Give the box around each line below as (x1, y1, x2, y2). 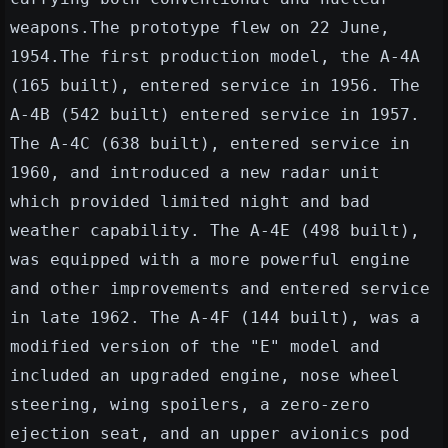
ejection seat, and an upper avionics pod (10, 424, 410, 444)
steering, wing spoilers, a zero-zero (10, 395, 370, 415)
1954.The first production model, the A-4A (10, 47, 420, 67)
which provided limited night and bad (10, 192, 370, 212)
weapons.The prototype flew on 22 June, (10, 18, 390, 38)
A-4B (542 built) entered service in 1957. (10, 105, 420, 125)
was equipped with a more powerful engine (10, 250, 410, 270)
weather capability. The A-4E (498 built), (10, 221, 420, 241)
